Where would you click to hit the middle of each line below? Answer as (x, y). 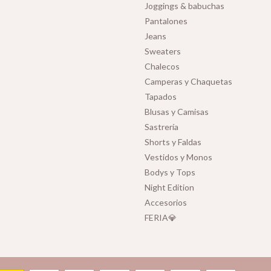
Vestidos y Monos (178, 157)
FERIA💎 (161, 217)
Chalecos (162, 66)
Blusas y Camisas (177, 111)
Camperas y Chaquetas (188, 81)
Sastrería (162, 126)
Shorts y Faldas (173, 142)
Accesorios (166, 202)
